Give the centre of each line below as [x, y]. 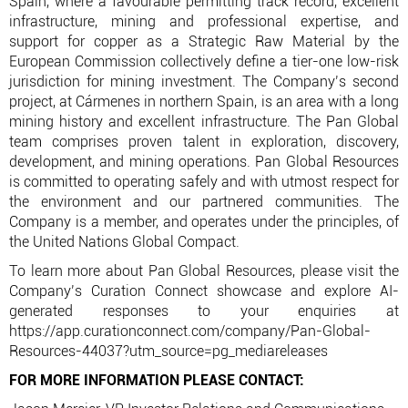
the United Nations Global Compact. [124, 242]
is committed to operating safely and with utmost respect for [204, 182]
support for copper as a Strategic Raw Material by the [204, 41]
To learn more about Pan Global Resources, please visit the [204, 271]
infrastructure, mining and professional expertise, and [204, 21]
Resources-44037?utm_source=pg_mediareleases [168, 351]
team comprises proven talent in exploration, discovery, [204, 142]
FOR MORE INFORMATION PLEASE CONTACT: [157, 380]
